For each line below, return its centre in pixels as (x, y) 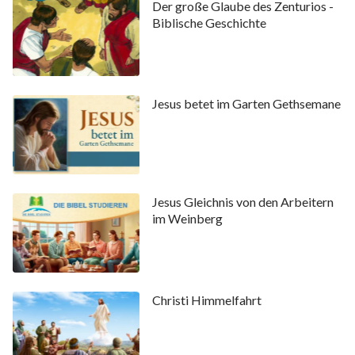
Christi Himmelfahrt (206, 300)
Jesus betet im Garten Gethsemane (246, 104)
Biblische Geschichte (209, 22)
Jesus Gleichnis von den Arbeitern (242, 202)
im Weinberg (187, 219)
